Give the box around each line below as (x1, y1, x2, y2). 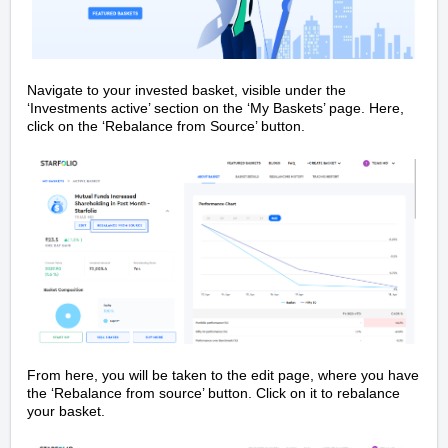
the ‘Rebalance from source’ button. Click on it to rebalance (27, 385, 400, 401)
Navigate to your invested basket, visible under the (27, 81, 346, 98)
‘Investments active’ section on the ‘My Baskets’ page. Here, (27, 99, 404, 116)
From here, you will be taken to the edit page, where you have (27, 367, 419, 383)
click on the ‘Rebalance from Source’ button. (27, 117, 305, 134)
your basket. (27, 403, 105, 419)
